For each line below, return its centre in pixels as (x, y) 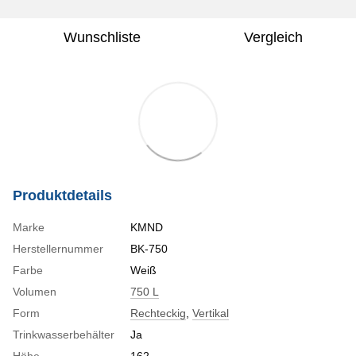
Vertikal (211, 313)
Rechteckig (158, 313)
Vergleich (273, 37)
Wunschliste (102, 37)
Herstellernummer (58, 248)
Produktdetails (62, 195)
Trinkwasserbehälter (64, 334)
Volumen (35, 291)
